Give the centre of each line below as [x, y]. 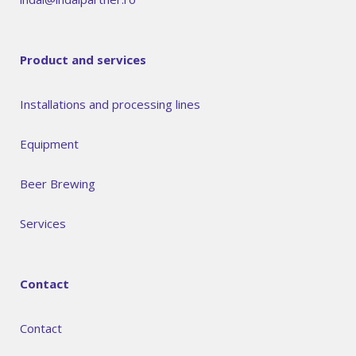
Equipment [49, 144]
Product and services [83, 60]
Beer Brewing [58, 184]
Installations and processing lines [110, 104]
